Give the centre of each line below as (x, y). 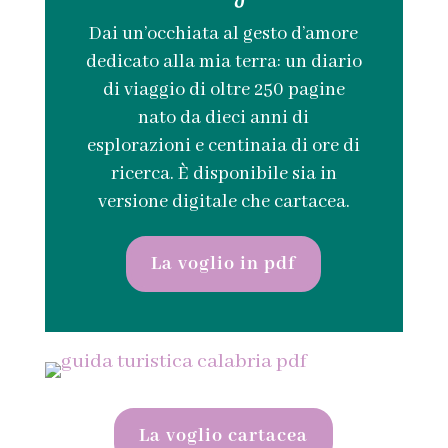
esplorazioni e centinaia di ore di (224, 145)
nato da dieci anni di (224, 117)
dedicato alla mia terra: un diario (223, 61)
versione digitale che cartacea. (223, 201)
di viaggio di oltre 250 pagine (223, 89)
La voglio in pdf (224, 263)
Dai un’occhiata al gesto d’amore (224, 33)
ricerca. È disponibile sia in (223, 173)
